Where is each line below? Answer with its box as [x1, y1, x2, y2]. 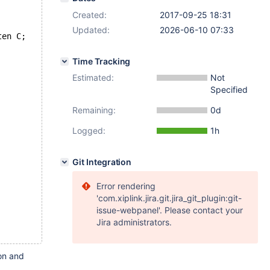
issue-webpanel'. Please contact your [96, 205, 243, 215]
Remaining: [72, 105, 116, 115]
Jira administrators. [96, 217, 172, 227]
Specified [210, 84, 248, 95]
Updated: [72, 25, 110, 35]
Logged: [72, 125, 105, 136]
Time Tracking [72, 56, 131, 66]
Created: [72, 10, 107, 20]
